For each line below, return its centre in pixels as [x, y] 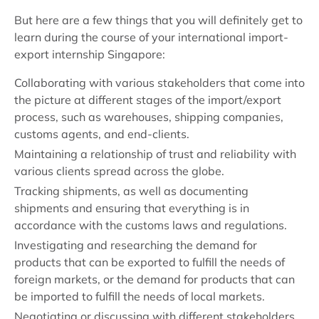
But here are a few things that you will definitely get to [158, 20]
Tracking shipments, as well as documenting [131, 191]
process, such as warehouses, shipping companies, [149, 117]
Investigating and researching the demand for [136, 245]
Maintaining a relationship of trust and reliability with [155, 154]
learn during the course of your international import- [151, 37]
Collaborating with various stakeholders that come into [159, 83]
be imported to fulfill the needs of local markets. [140, 296]
